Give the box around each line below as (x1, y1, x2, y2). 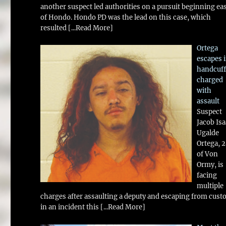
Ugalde (196, 129, 219, 138)
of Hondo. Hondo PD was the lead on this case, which (40, 13, 211, 22)
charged (196, 76, 223, 85)
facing (196, 171, 217, 180)
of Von (196, 150, 218, 159)
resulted (40, 23, 69, 32)
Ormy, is (196, 160, 223, 169)
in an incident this (40, 203, 101, 212)
